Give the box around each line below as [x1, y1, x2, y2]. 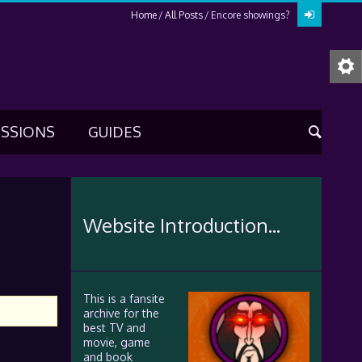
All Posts [164, 9, 203, 21]
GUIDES [87, 123, 141, 141]
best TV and [82, 321, 145, 335]
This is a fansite [82, 292, 165, 305]
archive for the [82, 306, 159, 320]
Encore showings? [210, 9, 289, 21]
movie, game [82, 335, 150, 349]
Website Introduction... [82, 213, 280, 238]
